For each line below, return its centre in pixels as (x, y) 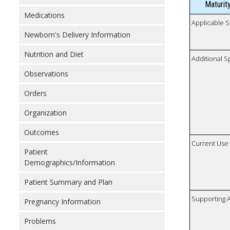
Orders (35, 93)
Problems (40, 221)
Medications (44, 15)
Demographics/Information (70, 162)
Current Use (210, 143)
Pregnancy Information (62, 202)
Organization (45, 113)
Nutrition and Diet (54, 54)
